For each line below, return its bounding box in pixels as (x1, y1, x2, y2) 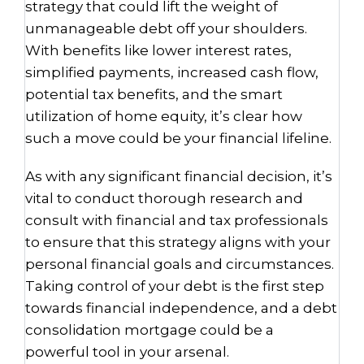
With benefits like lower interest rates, (25, 42, 292, 58)
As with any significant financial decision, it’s (25, 168, 332, 184)
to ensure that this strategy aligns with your (25, 234, 331, 250)
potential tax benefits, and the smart (25, 86, 283, 102)
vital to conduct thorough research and (25, 190, 303, 206)
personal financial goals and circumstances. (25, 256, 334, 272)
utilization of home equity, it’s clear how (25, 108, 302, 124)
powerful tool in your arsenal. (25, 344, 229, 360)
